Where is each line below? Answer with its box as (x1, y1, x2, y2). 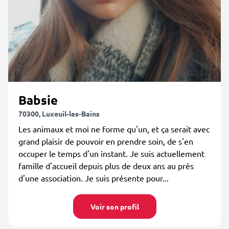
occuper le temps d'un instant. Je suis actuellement (18, 148, 204, 158)
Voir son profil (90, 202, 139, 211)
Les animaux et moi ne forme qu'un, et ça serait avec (18, 124, 210, 134)
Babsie (18, 92, 58, 108)
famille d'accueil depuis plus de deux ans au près (18, 161, 194, 171)
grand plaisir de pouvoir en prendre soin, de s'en (18, 136, 193, 146)
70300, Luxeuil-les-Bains (18, 109, 100, 118)
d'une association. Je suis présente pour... (18, 173, 169, 183)
